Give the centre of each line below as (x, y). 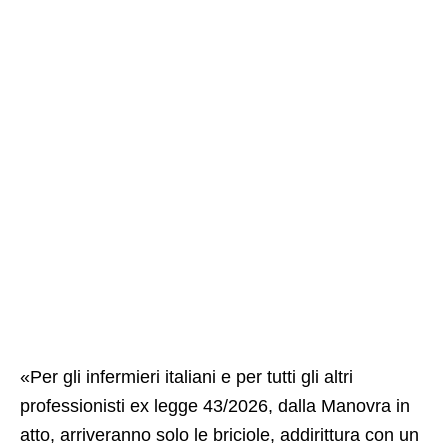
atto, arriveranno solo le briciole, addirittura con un (219, 434)
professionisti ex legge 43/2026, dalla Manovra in (215, 405)
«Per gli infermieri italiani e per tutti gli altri (186, 376)
